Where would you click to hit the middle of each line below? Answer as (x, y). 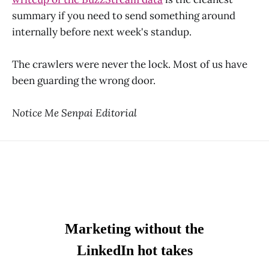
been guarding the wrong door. (84, 80)
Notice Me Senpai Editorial (74, 113)
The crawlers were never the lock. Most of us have (130, 64)
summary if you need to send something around (124, 15)
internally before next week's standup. (102, 32)
